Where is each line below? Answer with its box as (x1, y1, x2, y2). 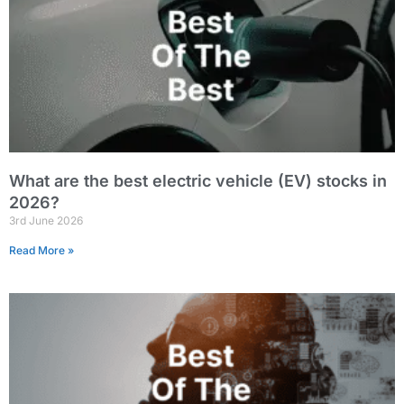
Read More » (9, 243, 74, 257)
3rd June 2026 (9, 214, 83, 227)
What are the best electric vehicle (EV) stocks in (9, 171, 387, 190)
